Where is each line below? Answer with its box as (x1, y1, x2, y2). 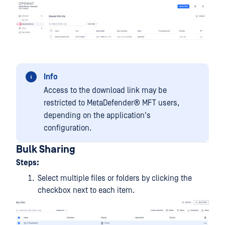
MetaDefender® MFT (87, 98, 156, 108)
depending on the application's (44, 111, 151, 121)
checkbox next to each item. (38, 186, 135, 195)
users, (156, 98, 179, 108)
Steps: (16, 158, 39, 168)
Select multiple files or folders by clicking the (38, 174, 192, 183)
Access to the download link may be (44, 86, 167, 95)
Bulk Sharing (16, 144, 75, 156)
